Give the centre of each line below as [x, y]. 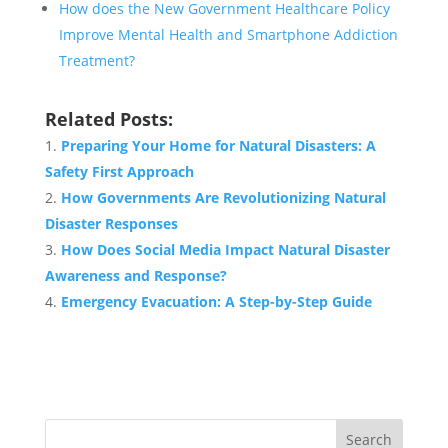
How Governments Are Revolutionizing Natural [223, 197]
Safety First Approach [119, 171]
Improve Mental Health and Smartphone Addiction [228, 34]
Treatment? [96, 60]
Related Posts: [108, 118]
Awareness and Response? [135, 275]
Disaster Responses [111, 223]
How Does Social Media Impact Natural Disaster [225, 249]
